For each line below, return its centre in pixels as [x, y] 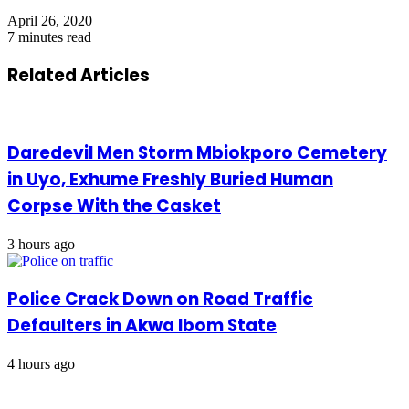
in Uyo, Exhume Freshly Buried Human [170, 179]
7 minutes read [49, 37]
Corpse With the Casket [114, 205]
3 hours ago [41, 244]
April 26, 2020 [50, 20]
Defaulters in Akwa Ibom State [142, 326]
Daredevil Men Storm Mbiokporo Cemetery [197, 152]
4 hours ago [41, 364]
